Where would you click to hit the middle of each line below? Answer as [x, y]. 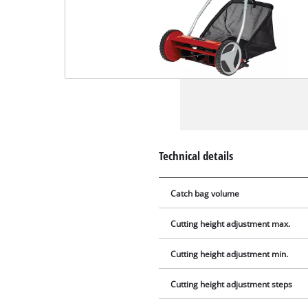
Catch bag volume [205, 194]
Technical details [196, 155]
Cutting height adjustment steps [232, 285]
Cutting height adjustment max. [231, 224]
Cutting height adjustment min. [230, 254]
